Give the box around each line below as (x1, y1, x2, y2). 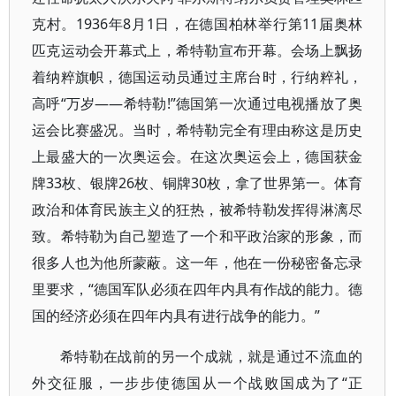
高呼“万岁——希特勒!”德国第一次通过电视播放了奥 (32, 94, 363, 113)
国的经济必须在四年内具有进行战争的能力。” (32, 306, 320, 325)
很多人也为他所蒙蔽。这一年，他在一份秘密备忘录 (32, 253, 363, 272)
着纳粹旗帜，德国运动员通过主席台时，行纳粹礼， (32, 67, 363, 87)
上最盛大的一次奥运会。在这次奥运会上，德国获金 (32, 147, 363, 166)
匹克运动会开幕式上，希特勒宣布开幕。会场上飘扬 (32, 41, 363, 60)
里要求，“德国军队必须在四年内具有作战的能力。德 (32, 279, 363, 299)
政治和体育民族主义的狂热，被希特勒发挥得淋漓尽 (32, 200, 363, 219)
